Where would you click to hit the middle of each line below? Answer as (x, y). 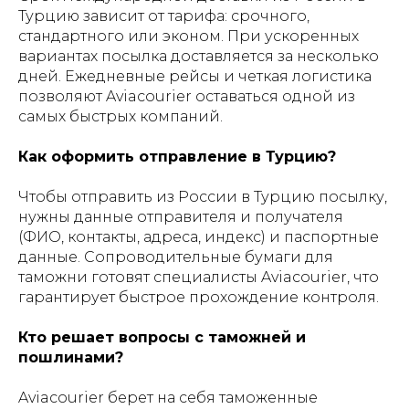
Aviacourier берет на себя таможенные (168, 398)
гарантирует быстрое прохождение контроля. (199, 297)
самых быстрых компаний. (121, 116)
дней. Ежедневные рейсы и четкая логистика (195, 76)
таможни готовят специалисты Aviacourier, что (199, 277)
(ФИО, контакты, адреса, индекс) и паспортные (199, 237)
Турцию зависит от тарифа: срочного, (164, 16)
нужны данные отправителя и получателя (181, 217)
